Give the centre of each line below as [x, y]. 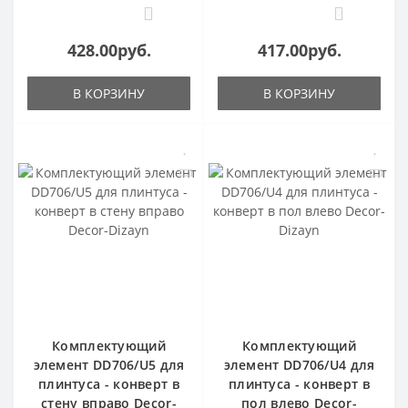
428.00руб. [109, 51]
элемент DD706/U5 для [109, 365]
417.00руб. [299, 51]
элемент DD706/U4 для [299, 365]
